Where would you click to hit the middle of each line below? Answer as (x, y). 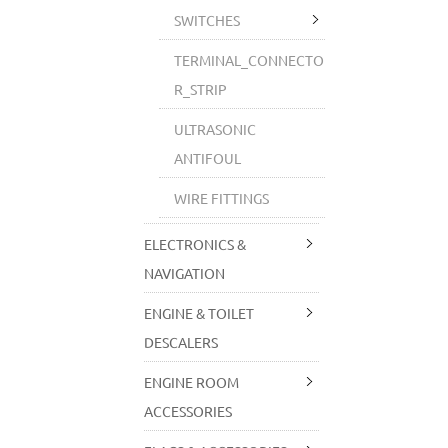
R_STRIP (201, 89)
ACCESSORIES (188, 411)
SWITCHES (207, 20)
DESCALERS (181, 342)
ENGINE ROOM (192, 382)
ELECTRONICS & (195, 244)
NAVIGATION (185, 273)
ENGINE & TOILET (199, 313)
